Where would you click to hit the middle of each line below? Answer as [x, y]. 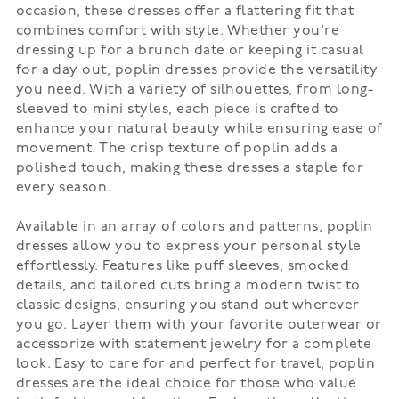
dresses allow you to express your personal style [188, 247]
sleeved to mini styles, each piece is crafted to [177, 110]
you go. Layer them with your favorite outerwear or [199, 325]
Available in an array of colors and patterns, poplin [194, 227]
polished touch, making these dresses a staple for [190, 168]
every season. [63, 188]
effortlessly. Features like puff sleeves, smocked [183, 266]
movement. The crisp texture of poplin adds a [177, 149]
